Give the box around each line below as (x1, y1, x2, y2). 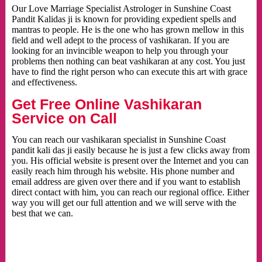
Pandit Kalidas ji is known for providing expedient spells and (11, 14, 236, 25)
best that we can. (11, 208, 73, 219)
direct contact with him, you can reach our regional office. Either (11, 187, 249, 198)
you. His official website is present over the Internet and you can (11, 156, 249, 166)
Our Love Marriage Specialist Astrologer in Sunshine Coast (11, 4, 231, 14)
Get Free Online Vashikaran (11, 96, 202, 113)
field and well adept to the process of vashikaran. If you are (11, 35, 229, 46)
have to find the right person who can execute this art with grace (11, 67, 247, 77)
